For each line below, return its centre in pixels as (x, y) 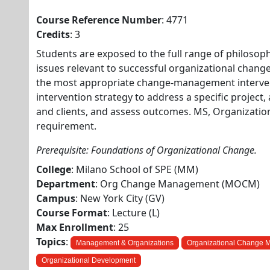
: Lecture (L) (133, 213)
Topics (51, 242)
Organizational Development (89, 260)
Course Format (72, 213)
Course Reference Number (99, 20)
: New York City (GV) (120, 198)
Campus (56, 198)
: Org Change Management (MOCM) (177, 184)
